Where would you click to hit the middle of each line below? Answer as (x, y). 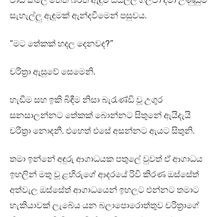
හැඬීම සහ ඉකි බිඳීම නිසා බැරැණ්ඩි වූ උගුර (86, 100)
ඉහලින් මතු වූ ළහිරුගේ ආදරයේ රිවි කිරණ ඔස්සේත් (104, 175)
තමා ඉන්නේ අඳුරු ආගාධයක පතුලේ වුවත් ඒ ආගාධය (106, 159)
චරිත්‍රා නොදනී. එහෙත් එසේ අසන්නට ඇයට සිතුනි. (102, 131)
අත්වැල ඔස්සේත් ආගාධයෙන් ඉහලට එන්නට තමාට (104, 190)
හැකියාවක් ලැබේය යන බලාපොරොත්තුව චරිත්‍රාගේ (104, 206)
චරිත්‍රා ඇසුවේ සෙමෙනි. (53, 72)
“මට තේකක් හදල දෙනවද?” (62, 44)
